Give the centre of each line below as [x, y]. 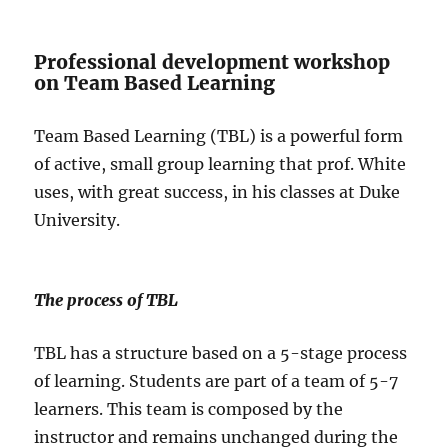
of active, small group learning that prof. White [220, 163]
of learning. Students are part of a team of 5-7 [216, 380]
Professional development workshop [212, 61]
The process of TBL [106, 299]
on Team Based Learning [155, 82]
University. [77, 219]
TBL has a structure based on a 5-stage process [221, 352]
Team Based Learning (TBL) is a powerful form [219, 135]
